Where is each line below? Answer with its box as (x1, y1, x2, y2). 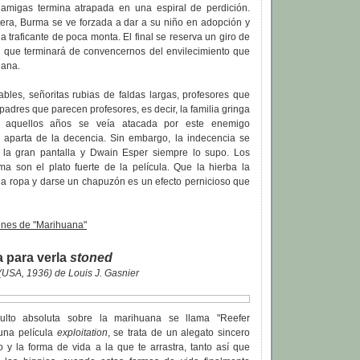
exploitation (56, 327, 108, 339)
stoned (70, 250, 112, 265)
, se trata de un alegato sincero (107, 327, 251, 339)
